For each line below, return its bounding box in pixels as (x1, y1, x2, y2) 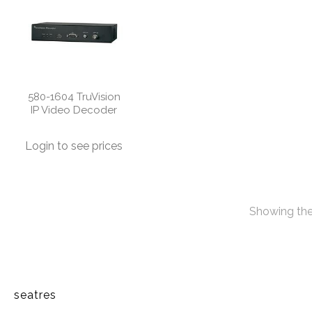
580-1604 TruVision (27, 90, 120, 103)
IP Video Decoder (31, 103, 118, 116)
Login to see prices (25, 139, 123, 153)
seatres (14, 288, 56, 302)
